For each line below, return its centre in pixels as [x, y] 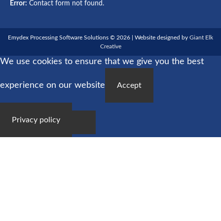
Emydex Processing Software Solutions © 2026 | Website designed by [99, 37]
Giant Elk [201, 37]
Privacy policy [36, 120]
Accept [129, 85]
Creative [110, 46]
